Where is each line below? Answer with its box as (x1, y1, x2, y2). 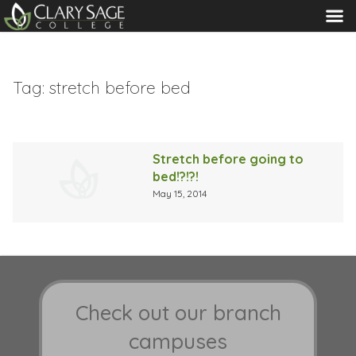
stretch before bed (49, 76, 191, 98)
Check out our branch (75, 300, 281, 327)
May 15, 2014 (153, 187, 207, 199)
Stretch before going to (153, 150, 304, 167)
